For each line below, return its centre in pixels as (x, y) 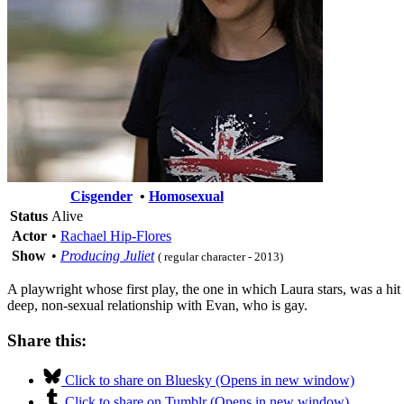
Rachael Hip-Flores (116, 235)
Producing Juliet (107, 255)
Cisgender (101, 196)
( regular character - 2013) (220, 256)
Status (29, 216)
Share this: (47, 340)
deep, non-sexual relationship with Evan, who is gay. (157, 305)
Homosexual (186, 196)
